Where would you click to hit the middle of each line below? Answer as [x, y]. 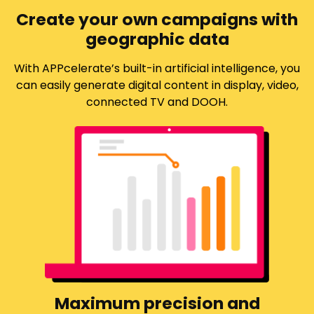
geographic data [157, 39]
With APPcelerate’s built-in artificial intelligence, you [157, 68]
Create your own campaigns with [157, 19]
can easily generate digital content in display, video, [157, 85]
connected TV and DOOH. [157, 102]
